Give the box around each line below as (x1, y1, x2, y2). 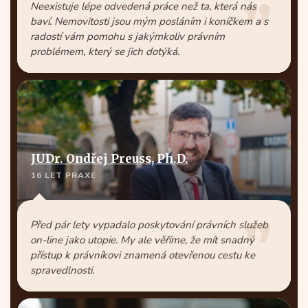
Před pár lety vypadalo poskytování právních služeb (30, 218, 268, 232)
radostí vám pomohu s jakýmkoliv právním (30, 30, 225, 43)
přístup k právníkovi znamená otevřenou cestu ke (30, 248, 255, 262)
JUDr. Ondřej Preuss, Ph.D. (31, 151, 188, 166)
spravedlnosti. (30, 263, 94, 277)
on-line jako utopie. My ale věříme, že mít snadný (30, 233, 254, 247)
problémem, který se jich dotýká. (30, 45, 179, 58)
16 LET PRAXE (31, 170, 96, 181)
